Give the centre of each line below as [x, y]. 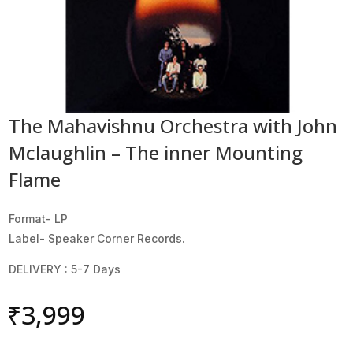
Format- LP [39, 218]
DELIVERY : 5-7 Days [65, 269]
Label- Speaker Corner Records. [97, 238]
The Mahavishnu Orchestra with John [173, 125]
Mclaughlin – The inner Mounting [156, 152]
